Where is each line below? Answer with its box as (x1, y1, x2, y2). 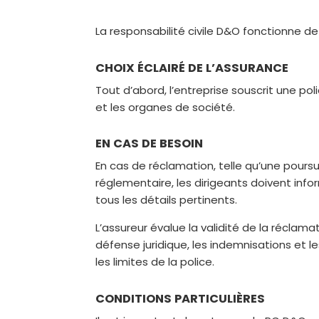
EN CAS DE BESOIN (95, 135, 204, 152)
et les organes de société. (95, 99, 236, 115)
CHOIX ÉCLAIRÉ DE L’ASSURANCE (95, 59, 289, 76)
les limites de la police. (95, 254, 215, 270)
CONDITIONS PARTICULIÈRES (95, 290, 266, 307)
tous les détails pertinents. (95, 192, 238, 208)
